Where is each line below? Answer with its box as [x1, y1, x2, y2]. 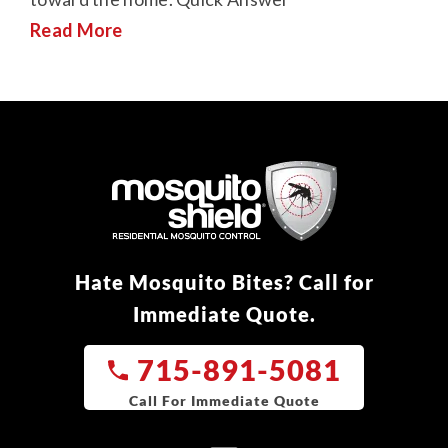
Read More [30, 19, 123, 42]
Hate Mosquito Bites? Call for [74, 270, 374, 295]
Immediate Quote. [132, 302, 316, 327]
